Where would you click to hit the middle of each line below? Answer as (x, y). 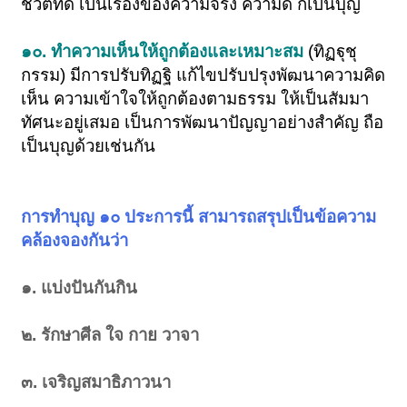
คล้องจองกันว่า (75, 241)
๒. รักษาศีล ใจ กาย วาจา (113, 335)
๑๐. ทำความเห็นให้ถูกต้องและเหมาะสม (165, 52)
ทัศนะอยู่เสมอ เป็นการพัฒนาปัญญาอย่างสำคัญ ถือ (203, 123)
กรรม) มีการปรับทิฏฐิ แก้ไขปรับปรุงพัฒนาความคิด (203, 75)
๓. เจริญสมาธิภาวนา (96, 382)
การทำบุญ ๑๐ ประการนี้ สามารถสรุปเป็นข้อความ (199, 217)
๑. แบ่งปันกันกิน (79, 288)
